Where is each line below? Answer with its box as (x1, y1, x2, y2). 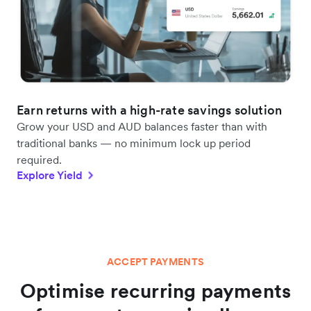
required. (17, 152, 62, 167)
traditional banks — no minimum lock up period (17, 135, 251, 150)
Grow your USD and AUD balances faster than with (17, 119, 267, 133)
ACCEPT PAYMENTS (106, 255, 205, 268)
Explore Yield (17, 167, 83, 182)
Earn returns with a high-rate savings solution (17, 101, 283, 118)
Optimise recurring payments (19, 278, 292, 303)
